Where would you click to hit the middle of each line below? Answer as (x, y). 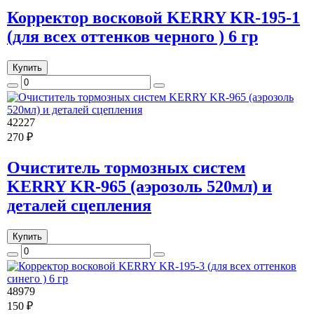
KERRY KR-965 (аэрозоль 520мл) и (139, 187)
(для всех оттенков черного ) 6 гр (132, 37)
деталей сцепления (79, 206)
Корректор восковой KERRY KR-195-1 (153, 18)
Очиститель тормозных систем (126, 168)
